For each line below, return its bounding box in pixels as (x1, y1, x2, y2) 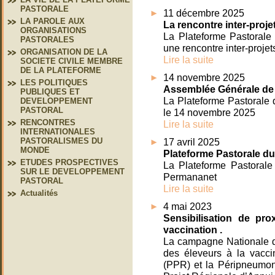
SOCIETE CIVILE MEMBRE (20, 56, 123, 66)
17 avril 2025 (163, 136, 220, 148)
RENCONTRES (20, 118, 76, 127)
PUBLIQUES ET (20, 87, 80, 96)
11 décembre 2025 (163, 7, 244, 19)
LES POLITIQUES (20, 78, 88, 87)
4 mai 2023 (163, 201, 212, 212)
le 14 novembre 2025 (163, 107, 255, 118)
